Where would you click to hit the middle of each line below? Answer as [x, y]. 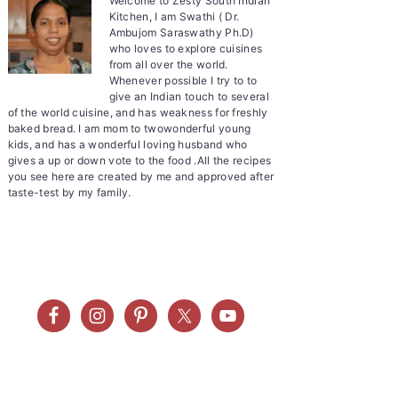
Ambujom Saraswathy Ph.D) [181, 32]
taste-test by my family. [69, 192]
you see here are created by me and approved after [141, 176]
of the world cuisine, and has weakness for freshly [138, 112]
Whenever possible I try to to [183, 80]
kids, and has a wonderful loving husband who [127, 144]
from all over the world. [168, 64]
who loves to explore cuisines [186, 48]
